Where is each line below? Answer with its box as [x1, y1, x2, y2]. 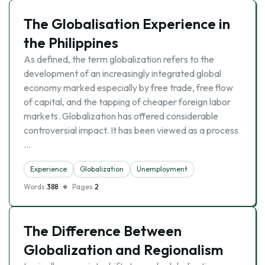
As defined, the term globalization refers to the [24, 53, 214, 65]
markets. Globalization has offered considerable [24, 110, 218, 122]
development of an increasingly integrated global [24, 67, 221, 79]
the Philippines [24, 34, 118, 51]
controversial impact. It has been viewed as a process [24, 124, 238, 136]
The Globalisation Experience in [24, 15, 230, 33]
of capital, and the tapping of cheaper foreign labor [24, 96, 231, 108]
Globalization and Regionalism [24, 241, 223, 258]
